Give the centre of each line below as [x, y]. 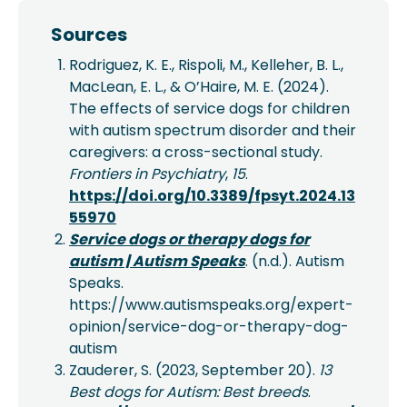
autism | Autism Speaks [157, 261]
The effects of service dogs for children [209, 109]
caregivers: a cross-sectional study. [196, 152]
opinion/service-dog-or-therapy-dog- [209, 327]
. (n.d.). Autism [295, 261]
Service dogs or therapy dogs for [189, 239]
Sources [89, 35]
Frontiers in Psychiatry [147, 174]
